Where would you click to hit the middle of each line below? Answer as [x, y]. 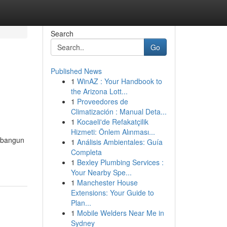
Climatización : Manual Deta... [119, 111]
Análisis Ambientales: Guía [120, 142]
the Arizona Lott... [99, 91]
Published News [76, 71]
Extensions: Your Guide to [112, 193]
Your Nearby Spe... [101, 172]
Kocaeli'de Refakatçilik [112, 122]
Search [62, 33]
